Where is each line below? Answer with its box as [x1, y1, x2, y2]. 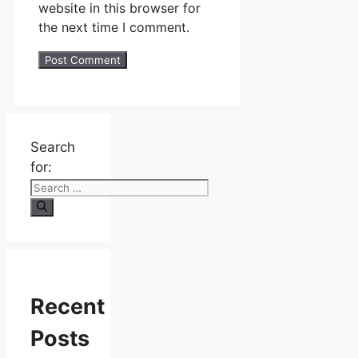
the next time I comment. [38, 18, 189, 35]
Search [30, 138, 75, 155]
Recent [30, 293, 105, 320]
